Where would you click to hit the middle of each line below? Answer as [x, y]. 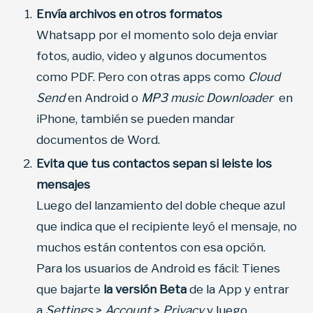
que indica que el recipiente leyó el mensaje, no [167, 227]
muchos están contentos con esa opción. [151, 248]
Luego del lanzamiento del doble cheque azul [161, 206]
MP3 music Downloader [209, 98]
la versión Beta [145, 290]
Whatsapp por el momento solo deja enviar [157, 35]
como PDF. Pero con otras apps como [142, 77]
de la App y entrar [238, 290]
